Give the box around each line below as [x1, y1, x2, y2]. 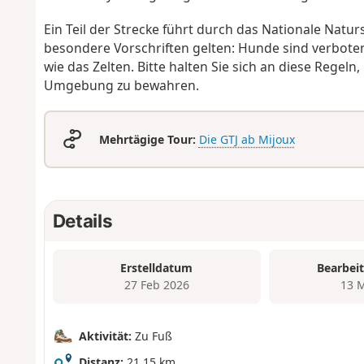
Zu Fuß [131, 327, 172, 344]
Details [52, 209, 113, 232]
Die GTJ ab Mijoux [198, 132, 295, 148]
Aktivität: [78, 327, 132, 344]
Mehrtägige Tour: [98, 132, 196, 148]
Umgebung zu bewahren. [43, 76, 199, 94]
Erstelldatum [120, 260, 193, 276]
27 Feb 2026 [123, 277, 189, 293]
